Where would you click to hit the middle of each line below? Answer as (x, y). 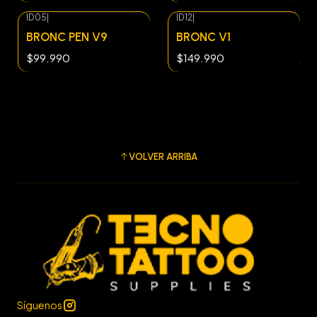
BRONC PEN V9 (67, 37)
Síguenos (40, 305)
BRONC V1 (203, 37)
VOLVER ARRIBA (163, 157)
